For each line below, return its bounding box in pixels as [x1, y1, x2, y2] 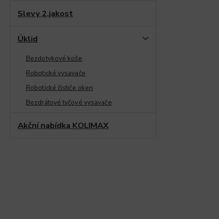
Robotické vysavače [26, 68, 86, 78]
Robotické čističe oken [26, 83, 93, 92]
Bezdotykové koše [26, 53, 83, 63]
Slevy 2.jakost [18, 7, 73, 19]
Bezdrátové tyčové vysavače [26, 97, 112, 107]
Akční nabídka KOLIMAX [18, 119, 109, 131]
